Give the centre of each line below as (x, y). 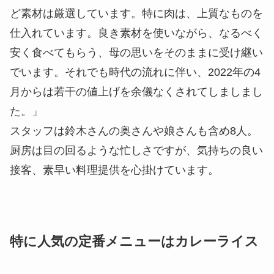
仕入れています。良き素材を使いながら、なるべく (136, 33)
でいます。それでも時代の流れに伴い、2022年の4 (135, 72)
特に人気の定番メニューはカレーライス (134, 242)
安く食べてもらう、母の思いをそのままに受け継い (136, 53)
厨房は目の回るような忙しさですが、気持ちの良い (136, 151)
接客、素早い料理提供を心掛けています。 (114, 170)
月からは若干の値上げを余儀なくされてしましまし (136, 92)
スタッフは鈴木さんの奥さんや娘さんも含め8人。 (134, 131)
